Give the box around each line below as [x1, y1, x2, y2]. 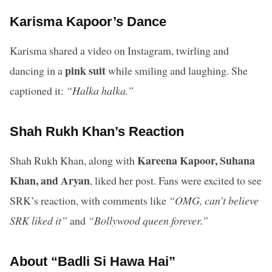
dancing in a [10, 63, 65, 78]
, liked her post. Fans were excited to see [90, 172, 262, 188]
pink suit [65, 62, 106, 78]
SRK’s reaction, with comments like [10, 192, 169, 208]
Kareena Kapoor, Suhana [137, 152, 255, 168]
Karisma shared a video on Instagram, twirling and [10, 42, 229, 58]
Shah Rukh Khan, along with [10, 152, 137, 168]
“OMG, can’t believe [169, 192, 259, 208]
